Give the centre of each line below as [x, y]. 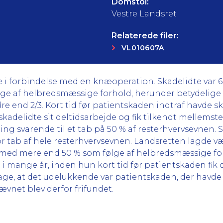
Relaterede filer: [145, 36]
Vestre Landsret [144, 14]
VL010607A [143, 48]
